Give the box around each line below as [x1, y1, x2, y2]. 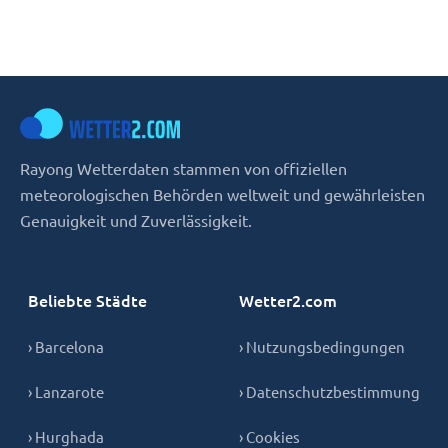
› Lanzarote [28, 381, 104, 401]
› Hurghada [28, 426, 104, 446]
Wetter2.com [239, 288, 337, 311]
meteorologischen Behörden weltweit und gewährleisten [20, 183, 425, 204]
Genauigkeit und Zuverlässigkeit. [20, 209, 252, 230]
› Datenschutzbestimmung [239, 381, 420, 401]
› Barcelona [28, 336, 104, 356]
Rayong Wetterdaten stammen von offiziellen [20, 157, 347, 178]
